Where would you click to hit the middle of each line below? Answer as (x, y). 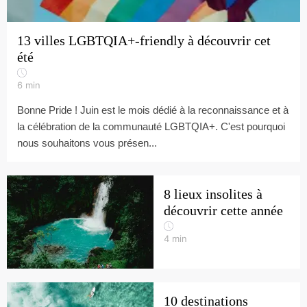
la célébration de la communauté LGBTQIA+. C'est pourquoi (151, 126)
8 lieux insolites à (213, 194)
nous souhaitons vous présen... (87, 143)
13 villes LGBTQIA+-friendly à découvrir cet (144, 40)
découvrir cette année (223, 210)
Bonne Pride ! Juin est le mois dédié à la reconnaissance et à (153, 110)
